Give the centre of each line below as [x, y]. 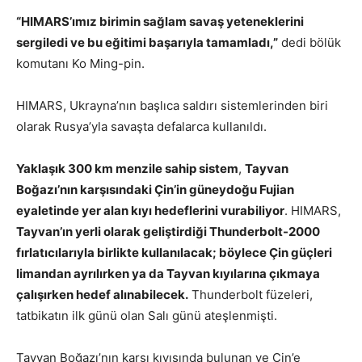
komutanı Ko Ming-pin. [80, 63]
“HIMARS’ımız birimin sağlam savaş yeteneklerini [160, 21]
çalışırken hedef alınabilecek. [102, 294]
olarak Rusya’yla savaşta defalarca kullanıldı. [141, 126]
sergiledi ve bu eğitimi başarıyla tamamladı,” [147, 42]
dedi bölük [309, 42]
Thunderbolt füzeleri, [250, 294]
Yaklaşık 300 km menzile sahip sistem [127, 168]
